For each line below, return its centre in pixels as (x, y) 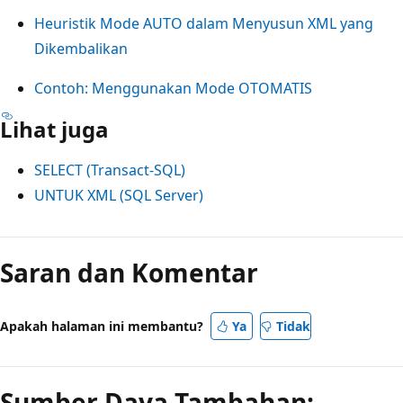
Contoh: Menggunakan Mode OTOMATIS (173, 88)
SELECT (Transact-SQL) (110, 170)
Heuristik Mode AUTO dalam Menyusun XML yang (204, 23)
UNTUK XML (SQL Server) (119, 195)
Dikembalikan (81, 48)
